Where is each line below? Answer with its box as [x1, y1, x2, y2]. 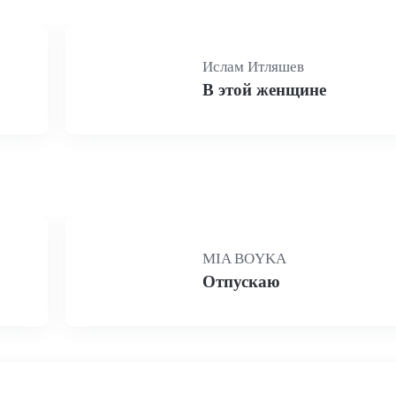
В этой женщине [202, 80, 326, 99]
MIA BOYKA [202, 250, 286, 267]
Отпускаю [202, 272, 280, 291]
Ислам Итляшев [202, 58, 304, 75]
